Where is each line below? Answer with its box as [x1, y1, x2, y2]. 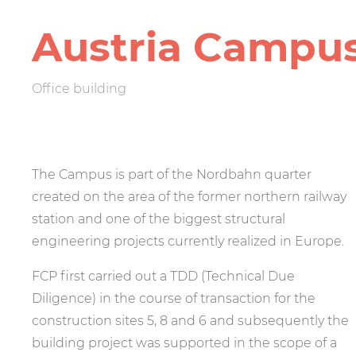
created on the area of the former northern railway [32, 189, 346, 205]
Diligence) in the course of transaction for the [32, 291, 315, 307]
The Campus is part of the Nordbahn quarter [32, 167, 311, 183]
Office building [32, 81, 126, 97]
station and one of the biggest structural [32, 211, 285, 227]
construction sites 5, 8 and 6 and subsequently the [32, 313, 349, 329]
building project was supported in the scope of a [32, 335, 337, 351]
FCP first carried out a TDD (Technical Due [32, 269, 295, 284]
